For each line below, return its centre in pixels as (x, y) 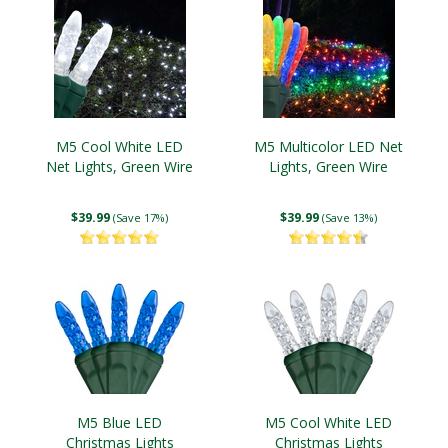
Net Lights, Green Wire (119, 166)
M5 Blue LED (119, 422)
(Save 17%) (140, 217)
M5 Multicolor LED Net (328, 146)
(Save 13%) (349, 217)
